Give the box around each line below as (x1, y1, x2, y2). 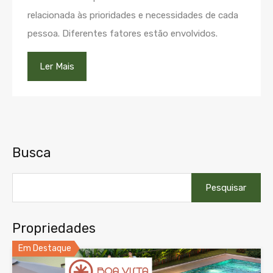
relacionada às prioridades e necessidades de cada (27, 10, 238, 21)
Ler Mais (40, 61, 74, 73)
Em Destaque (18, 243, 71, 254)
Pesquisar (190, 172, 232, 184)
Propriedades (12, 220, 96, 237)
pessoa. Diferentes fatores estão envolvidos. (27, 28, 218, 40)
